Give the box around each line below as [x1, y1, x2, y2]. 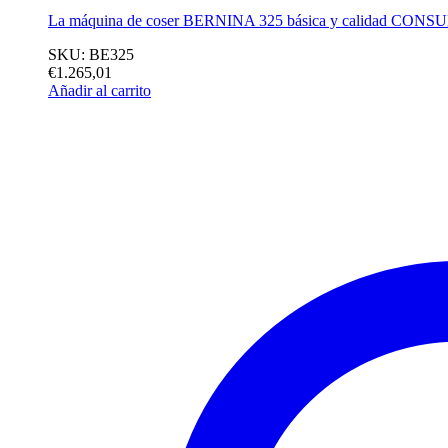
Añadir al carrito [48, 81, 151, 99]
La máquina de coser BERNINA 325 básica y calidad [48, 11, 391, 29]
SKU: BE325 [48, 45, 134, 63]
